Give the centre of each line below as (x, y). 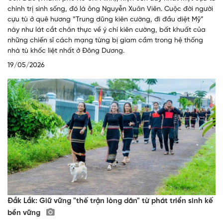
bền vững (25, 213)
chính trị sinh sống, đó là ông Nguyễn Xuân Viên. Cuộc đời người (110, 9)
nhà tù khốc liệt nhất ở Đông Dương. (66, 51)
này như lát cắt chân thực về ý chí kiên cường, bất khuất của (107, 30)
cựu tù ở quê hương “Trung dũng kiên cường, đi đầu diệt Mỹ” (106, 19)
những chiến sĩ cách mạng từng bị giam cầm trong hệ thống (105, 40)
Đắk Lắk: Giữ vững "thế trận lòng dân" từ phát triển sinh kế (110, 201)
